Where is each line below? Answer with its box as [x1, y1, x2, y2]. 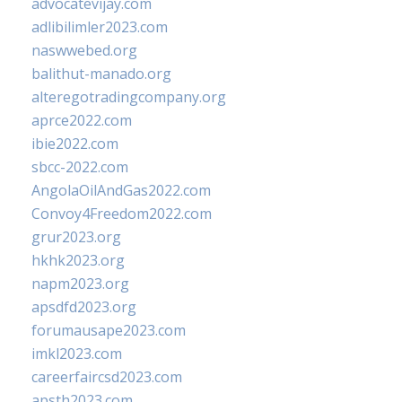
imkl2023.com [31, 344, 122, 363]
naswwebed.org [31, 40, 137, 60]
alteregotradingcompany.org [31, 87, 226, 107]
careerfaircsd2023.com [31, 367, 182, 387]
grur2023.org [31, 227, 121, 247]
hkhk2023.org [31, 250, 125, 270]
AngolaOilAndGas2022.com [31, 180, 211, 200]
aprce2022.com [31, 110, 132, 130]
